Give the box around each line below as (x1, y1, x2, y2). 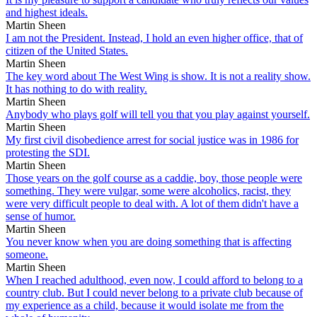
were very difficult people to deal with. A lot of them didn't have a (6, 197, 299, 209)
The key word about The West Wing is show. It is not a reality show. (6, 69, 311, 82)
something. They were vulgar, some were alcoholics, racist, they (6, 184, 291, 197)
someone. (6, 248, 48, 260)
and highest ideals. (6, 6, 88, 18)
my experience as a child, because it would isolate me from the (6, 299, 284, 311)
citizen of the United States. (6, 44, 128, 57)
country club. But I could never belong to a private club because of (6, 286, 303, 299)
